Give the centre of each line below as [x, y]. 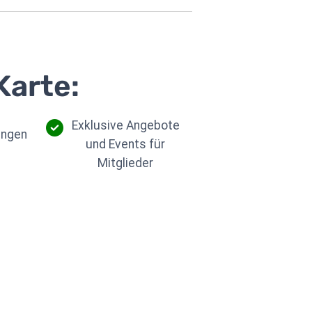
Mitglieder [126, 163]
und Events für [126, 144]
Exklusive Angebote [125, 125]
